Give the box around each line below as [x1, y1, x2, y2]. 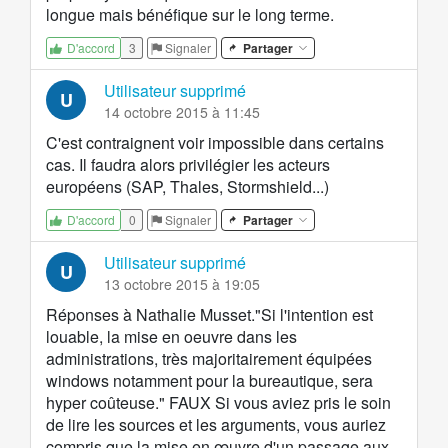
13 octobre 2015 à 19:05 [104, 274, 260, 295]
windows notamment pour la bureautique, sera [46, 369, 373, 393]
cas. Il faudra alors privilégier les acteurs [46, 153, 330, 177]
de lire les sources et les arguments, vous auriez [46, 413, 386, 437]
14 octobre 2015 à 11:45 [104, 102, 260, 123]
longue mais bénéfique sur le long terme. [46, 3, 334, 27]
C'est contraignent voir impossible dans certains [46, 131, 384, 155]
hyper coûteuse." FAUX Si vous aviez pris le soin [46, 391, 391, 415]
